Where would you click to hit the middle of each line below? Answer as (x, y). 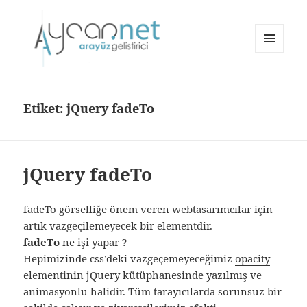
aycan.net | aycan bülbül (120, 85)
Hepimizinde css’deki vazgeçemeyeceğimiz (130, 259)
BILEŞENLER (280, 81)
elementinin (55, 275)
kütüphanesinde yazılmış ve (191, 275)
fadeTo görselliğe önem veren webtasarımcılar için (148, 209)
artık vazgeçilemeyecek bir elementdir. (118, 226)
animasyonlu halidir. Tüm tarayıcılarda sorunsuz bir (153, 292)
